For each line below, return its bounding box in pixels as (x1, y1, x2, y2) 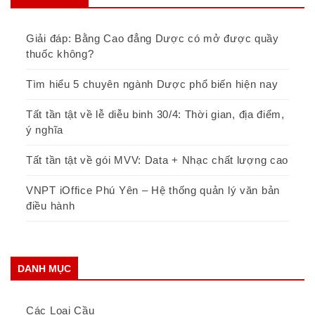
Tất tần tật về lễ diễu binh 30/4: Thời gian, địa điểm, (26, 108, 285, 121)
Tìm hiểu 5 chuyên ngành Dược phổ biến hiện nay (26, 78, 278, 91)
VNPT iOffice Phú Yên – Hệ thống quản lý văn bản (26, 184, 280, 197)
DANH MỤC (18, 263, 71, 275)
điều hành (26, 200, 75, 212)
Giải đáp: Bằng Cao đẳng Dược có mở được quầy (26, 32, 279, 45)
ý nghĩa (26, 124, 63, 136)
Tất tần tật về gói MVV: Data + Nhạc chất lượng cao (26, 154, 288, 167)
